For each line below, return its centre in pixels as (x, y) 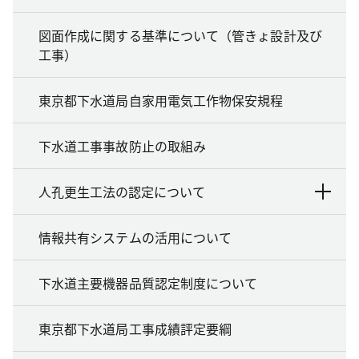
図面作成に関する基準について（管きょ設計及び (180, 35)
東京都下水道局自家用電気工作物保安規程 (161, 100)
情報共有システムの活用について (135, 237)
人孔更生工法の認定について (122, 191)
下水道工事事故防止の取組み (123, 145)
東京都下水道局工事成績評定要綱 (135, 328)
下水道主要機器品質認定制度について (148, 282)
